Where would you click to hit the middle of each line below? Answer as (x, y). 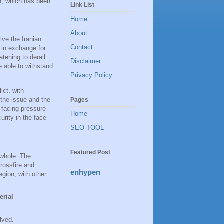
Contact (82, 47)
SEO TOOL (87, 128)
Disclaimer (86, 61)
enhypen (85, 172)
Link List (82, 5)
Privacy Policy (91, 75)
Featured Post (90, 152)
